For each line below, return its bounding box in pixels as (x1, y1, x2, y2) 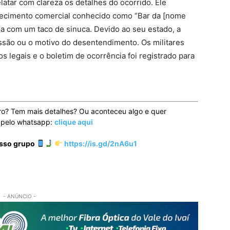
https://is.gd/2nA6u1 (62, 139, 137, 148)
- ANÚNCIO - (3, 193, 36, 199)
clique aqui (54, 117, 93, 126)
